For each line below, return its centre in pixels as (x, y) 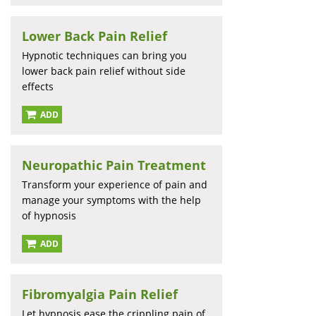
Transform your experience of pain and (115, 185)
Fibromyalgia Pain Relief (100, 294)
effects (38, 87)
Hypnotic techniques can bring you (104, 56)
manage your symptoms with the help (111, 200)
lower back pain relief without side (104, 71)
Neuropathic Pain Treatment (114, 165)
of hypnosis (49, 216)
